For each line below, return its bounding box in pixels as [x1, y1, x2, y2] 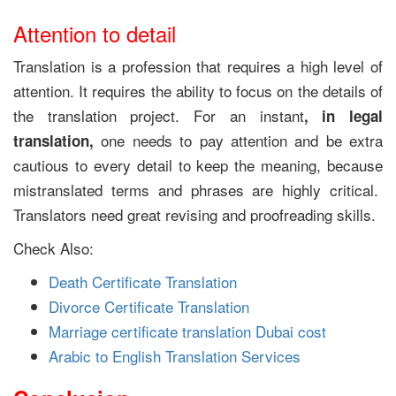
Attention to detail [13, 18, 176, 49]
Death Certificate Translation [49, 270, 237, 293]
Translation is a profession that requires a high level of [13, 55, 383, 77]
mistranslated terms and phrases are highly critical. [13, 179, 383, 201]
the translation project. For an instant [13, 104, 304, 126]
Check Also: [13, 237, 94, 259]
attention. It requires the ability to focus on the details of [13, 80, 383, 102]
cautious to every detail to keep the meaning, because [13, 154, 383, 176]
